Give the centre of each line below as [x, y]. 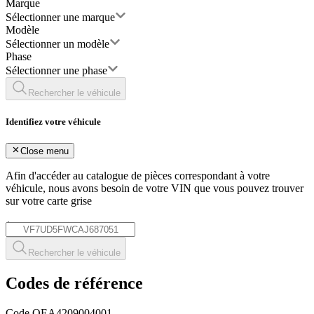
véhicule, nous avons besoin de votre [87, 189]
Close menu [45, 151]
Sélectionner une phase [56, 71]
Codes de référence [74, 284]
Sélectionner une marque [60, 18]
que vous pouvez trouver [247, 189]
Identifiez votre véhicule [53, 121]
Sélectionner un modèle [57, 44]
